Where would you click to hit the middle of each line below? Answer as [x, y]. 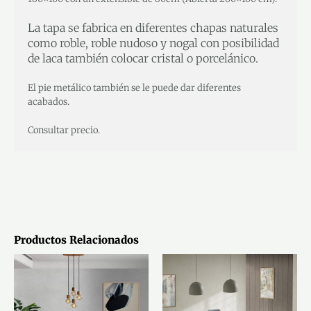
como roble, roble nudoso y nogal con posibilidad [153, 43]
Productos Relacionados [76, 240]
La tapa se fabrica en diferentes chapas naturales [153, 28]
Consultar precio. [64, 130]
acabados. [49, 101]
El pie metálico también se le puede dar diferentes [134, 87]
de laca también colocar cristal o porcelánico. [146, 59]
